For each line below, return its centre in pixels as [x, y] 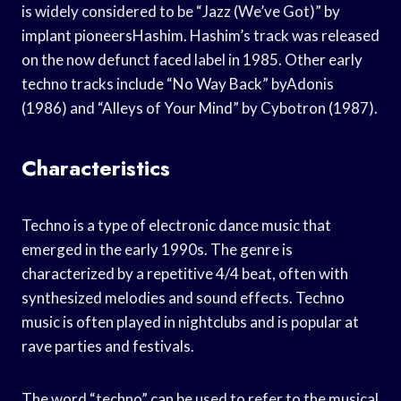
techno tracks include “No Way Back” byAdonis [178, 83]
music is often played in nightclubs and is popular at [190, 321]
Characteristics [96, 167]
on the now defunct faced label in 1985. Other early [192, 59]
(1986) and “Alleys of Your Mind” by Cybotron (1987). [200, 107]
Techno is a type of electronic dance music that [176, 225]
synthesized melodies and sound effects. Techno [183, 297]
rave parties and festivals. [108, 346]
